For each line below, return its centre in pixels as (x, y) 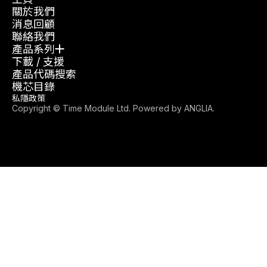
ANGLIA (198, 108)
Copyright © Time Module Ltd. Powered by (98, 108)
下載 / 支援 (38, 61)
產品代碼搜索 (44, 74)
